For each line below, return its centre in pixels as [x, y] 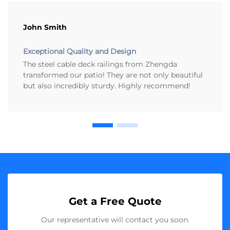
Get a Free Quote [115, 202]
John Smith [45, 27]
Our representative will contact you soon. [115, 220]
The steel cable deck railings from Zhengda [100, 64]
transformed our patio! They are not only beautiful [113, 75]
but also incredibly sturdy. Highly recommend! [107, 86]
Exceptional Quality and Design [80, 52]
